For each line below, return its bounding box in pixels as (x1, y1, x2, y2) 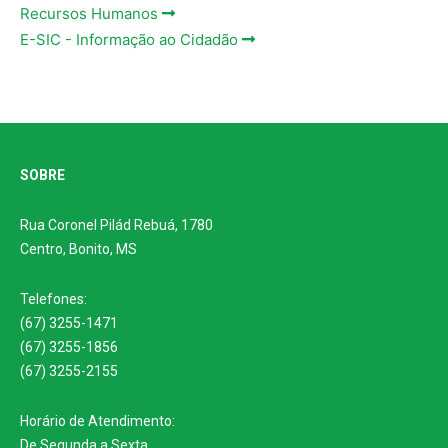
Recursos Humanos (20, 3, 162, 23)
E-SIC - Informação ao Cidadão (20, 29, 242, 49)
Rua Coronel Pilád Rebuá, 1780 (20, 216, 213, 233)
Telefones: (20, 290, 87, 307)
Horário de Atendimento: (20, 412, 175, 429)
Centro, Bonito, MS (20, 240, 137, 257)
